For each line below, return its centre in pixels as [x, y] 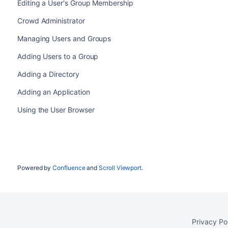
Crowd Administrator [51, 21]
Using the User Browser [56, 110]
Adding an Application [53, 92]
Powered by [35, 168]
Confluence [69, 168]
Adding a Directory [48, 74]
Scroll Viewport [120, 168]
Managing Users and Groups [64, 38]
